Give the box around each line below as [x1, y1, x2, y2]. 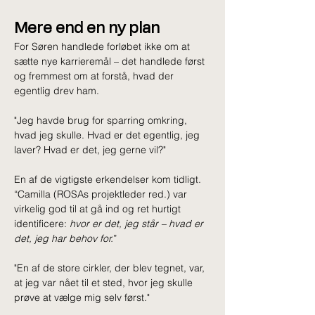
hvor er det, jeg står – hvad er [70, 217, 206, 230]
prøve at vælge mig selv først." [14, 290, 150, 304]
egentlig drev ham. [14, 84, 99, 97]
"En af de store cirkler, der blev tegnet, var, [14, 261, 207, 274]
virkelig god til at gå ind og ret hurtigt [14, 202, 184, 215]
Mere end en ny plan [14, 15, 160, 38]
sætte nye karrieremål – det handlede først [14, 54, 207, 67]
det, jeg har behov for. [14, 231, 113, 245]
